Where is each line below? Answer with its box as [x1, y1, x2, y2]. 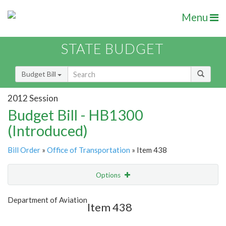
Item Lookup [10, 212, 50, 221]
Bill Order [8, 145, 40, 155]
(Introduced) [8, 122, 88, 140]
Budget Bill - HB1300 [8, 106, 143, 124]
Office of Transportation [47, 145, 130, 155]
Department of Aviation [8, 195, 87, 205]
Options [96, 171, 122, 180]
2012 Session [8, 92, 58, 103]
